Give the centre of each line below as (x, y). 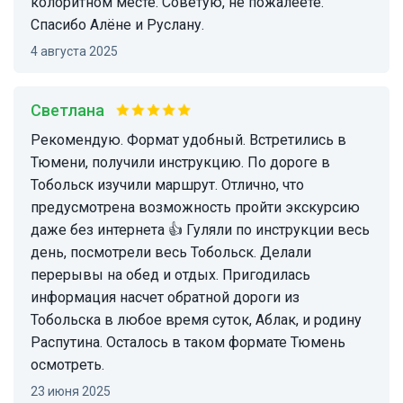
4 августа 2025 (78, 52)
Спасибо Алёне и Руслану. (117, 25)
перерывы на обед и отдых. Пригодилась (126, 275)
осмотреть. (67, 365)
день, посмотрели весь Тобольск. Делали (171, 253)
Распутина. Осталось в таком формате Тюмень (68, 343)
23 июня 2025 (74, 392)
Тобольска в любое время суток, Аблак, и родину (196, 320)
